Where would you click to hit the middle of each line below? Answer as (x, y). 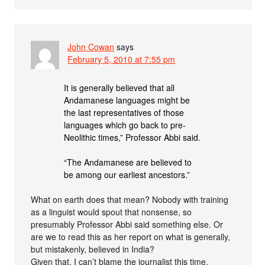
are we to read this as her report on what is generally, (131, 236)
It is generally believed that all (119, 87)
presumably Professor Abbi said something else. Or (127, 224)
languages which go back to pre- (125, 125)
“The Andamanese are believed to (128, 162)
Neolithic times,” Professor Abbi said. (132, 137)
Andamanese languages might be (127, 100)
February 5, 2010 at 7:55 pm (122, 59)
